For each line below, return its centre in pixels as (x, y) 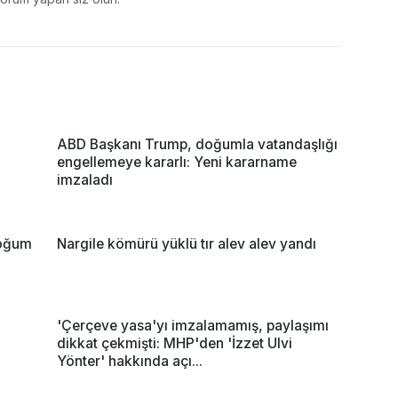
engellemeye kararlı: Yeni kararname (177, 162)
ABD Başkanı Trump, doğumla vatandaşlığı (197, 144)
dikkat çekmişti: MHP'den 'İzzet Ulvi (175, 343)
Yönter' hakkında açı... (130, 361)
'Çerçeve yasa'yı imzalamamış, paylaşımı (193, 325)
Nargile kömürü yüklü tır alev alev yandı (187, 243)
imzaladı (85, 179)
